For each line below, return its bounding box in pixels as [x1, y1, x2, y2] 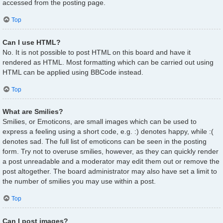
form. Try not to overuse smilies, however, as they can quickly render [2, 147, 219, 156]
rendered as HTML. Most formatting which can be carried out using [2, 58, 214, 66]
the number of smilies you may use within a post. [2, 177, 156, 186]
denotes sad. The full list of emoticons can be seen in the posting [2, 137, 207, 146]
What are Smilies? [2, 108, 63, 116]
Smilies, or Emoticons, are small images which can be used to [2, 117, 197, 126]
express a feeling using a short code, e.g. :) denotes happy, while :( [2, 127, 214, 136]
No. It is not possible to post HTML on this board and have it [2, 48, 191, 56]
